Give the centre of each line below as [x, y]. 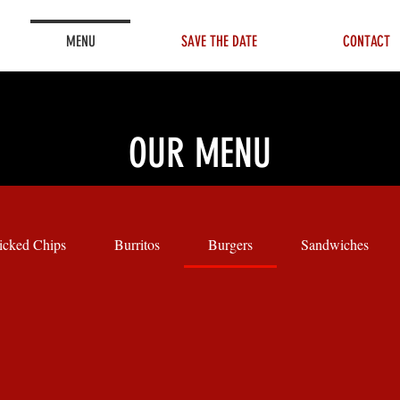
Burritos [137, 244]
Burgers [230, 244]
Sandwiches [335, 244]
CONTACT [367, 41]
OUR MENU [200, 153]
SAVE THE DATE [219, 41]
